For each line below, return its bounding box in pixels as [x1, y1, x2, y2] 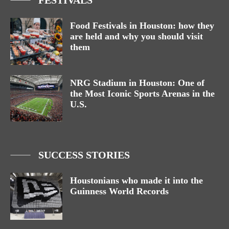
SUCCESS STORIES [38, 149, 130, 161]
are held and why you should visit [70, 31, 203, 41]
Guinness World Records [70, 186, 169, 197]
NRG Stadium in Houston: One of [70, 77, 204, 88]
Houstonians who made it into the [70, 175, 203, 186]
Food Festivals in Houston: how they [70, 20, 214, 31]
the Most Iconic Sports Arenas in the [70, 88, 215, 99]
